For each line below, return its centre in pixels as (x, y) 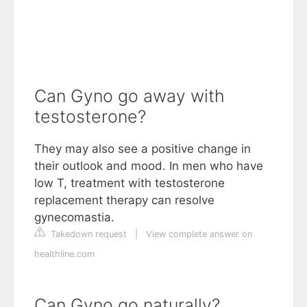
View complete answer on (199, 234)
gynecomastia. (74, 217)
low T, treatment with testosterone (130, 183)
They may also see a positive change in (143, 148)
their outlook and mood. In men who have (149, 165)
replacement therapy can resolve (124, 200)
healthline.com (64, 254)
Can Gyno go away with (130, 96)
